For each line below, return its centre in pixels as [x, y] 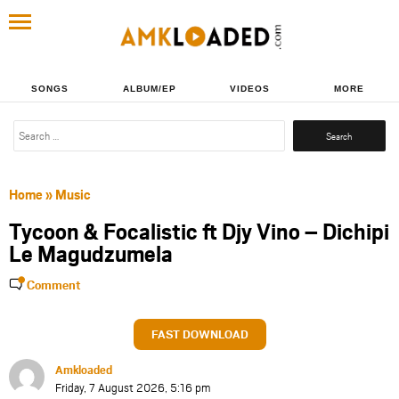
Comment [54, 284]
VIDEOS [249, 88]
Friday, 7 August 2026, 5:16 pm [133, 387]
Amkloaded [84, 369]
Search [295, 123]
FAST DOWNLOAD [199, 334]
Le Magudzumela [91, 252]
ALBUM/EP [149, 88]
